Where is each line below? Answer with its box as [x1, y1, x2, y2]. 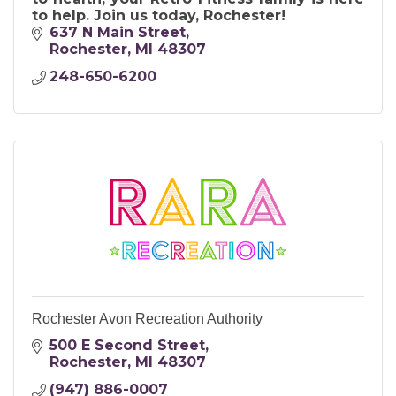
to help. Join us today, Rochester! [32, 7, 286, 25]
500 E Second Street [49, 337, 205, 354]
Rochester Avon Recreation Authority [32, 311, 263, 327]
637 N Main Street [49, 24, 186, 42]
